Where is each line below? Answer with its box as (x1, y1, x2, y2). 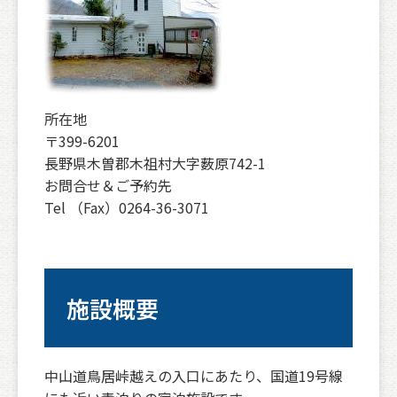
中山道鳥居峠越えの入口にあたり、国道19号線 (44, 365, 343, 386)
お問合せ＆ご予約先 (44, 175, 172, 196)
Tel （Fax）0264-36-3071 (44, 197, 213, 218)
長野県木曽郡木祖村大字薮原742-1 (44, 152, 266, 174)
